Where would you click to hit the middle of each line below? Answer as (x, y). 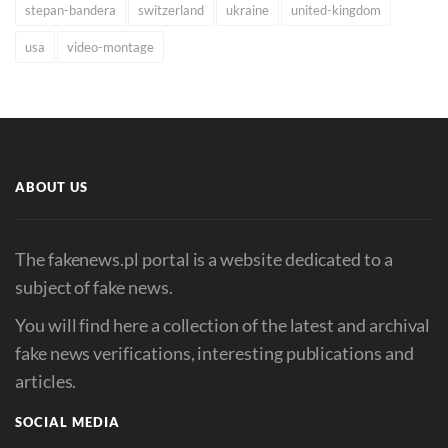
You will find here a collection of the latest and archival (223, 325)
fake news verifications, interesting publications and (214, 353)
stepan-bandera (70, 10)
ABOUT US (51, 187)
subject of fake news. (94, 287)
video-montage (110, 47)
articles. (46, 381)
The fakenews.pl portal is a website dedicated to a (204, 259)
